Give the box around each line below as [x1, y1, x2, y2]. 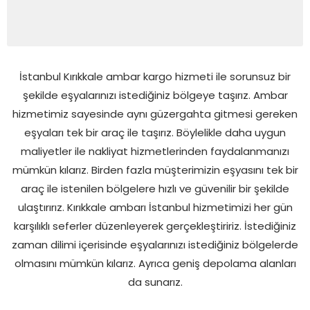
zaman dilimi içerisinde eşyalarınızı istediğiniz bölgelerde [12, 237, 298, 252]
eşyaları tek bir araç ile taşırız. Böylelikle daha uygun [24, 125, 286, 140]
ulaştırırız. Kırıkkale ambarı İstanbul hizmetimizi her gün [17, 199, 293, 215]
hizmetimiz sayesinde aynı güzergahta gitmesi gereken [12, 106, 298, 121]
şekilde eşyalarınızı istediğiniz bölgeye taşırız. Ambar [22, 87, 288, 102]
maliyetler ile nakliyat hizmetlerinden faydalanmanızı [21, 143, 289, 158]
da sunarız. [127, 274, 183, 289]
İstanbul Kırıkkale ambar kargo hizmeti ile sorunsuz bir [19, 69, 291, 84]
